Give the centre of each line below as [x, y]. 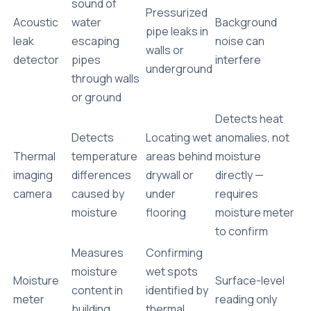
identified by [177, 290]
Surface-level [250, 280]
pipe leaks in [177, 31]
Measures [98, 252]
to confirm [242, 231]
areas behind [179, 156]
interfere [238, 59]
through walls [106, 78]
